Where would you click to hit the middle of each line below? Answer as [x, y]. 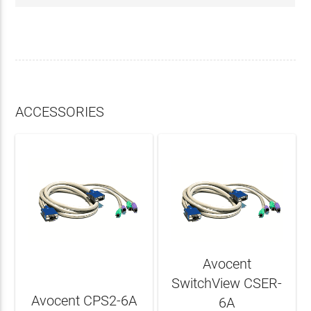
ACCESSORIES [60, 112]
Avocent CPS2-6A [84, 301]
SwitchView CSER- [227, 283]
